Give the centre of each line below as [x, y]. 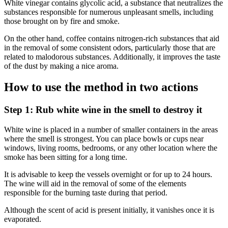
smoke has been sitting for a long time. [66, 157]
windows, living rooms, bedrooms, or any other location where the [111, 148]
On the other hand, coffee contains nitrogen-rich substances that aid [112, 38]
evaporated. [23, 219]
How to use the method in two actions [101, 87]
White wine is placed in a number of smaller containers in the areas [111, 130]
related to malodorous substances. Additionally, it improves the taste [112, 56]
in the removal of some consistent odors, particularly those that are [110, 47]
